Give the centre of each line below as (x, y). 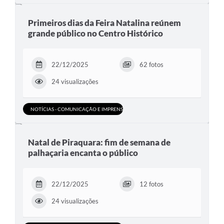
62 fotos (151, 65)
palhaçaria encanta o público (83, 153)
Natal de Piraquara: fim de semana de (99, 142)
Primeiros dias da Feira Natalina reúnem (104, 23)
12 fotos (151, 184)
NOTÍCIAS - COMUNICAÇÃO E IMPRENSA (78, 109)
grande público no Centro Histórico (95, 33)
